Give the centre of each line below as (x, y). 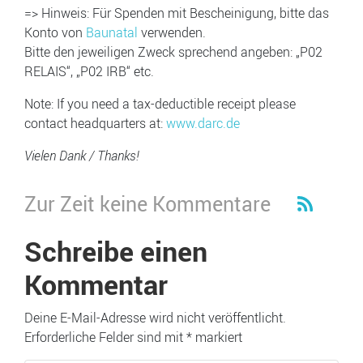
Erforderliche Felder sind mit (105, 337)
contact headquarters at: (95, 123)
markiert (217, 337)
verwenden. (172, 32)
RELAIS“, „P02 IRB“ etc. (89, 71)
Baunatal (112, 32)
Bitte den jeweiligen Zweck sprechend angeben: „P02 (173, 52)
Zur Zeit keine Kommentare (147, 203)
